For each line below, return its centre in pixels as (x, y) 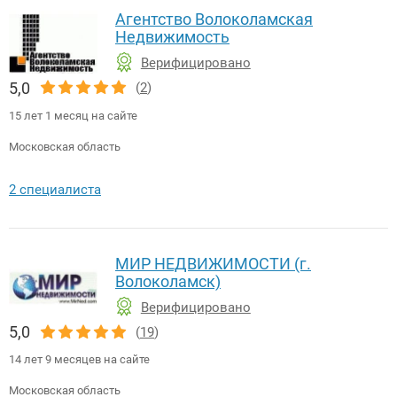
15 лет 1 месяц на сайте (73, 115)
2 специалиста (55, 189)
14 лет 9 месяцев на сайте (79, 360)
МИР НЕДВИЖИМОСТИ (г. (213, 263)
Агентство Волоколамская (214, 19)
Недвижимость (172, 36)
